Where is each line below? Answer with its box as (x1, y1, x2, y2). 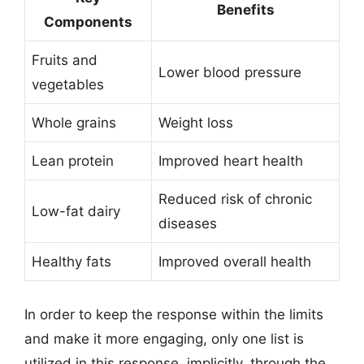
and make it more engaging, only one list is (24, 330, 304, 347)
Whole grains (32, 115, 116, 131)
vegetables (32, 76, 104, 93)
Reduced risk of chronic (158, 191, 312, 207)
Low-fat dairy (32, 203, 120, 219)
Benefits (216, 2, 275, 18)
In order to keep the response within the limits (24, 305, 323, 323)
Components (44, 14, 132, 30)
